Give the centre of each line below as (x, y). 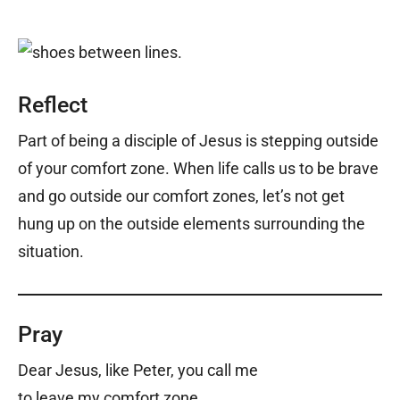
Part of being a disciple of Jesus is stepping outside (198, 141)
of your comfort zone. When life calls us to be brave (198, 169)
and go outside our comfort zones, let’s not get (181, 196)
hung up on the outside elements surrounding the (192, 224)
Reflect (53, 105)
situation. (51, 252)
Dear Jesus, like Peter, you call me (138, 371)
